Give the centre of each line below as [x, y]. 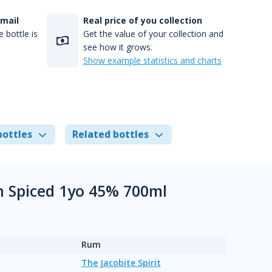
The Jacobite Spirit [121, 263]
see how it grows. [118, 47]
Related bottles [110, 134]
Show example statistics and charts [152, 60]
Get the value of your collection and [153, 34]
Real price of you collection [143, 20]
